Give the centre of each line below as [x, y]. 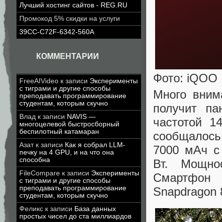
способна [35, 160]
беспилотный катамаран [59, 132]
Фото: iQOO [185, 78]
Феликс [31, 209]
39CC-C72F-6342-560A [57, 32]
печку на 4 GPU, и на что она [67, 152]
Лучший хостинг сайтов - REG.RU [73, 5]
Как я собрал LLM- [95, 145]
